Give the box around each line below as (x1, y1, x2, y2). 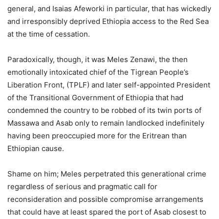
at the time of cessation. (7, 29, 90, 39)
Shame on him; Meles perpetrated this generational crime (7, 169, 206, 179)
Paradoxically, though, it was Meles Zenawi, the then (7, 55, 188, 65)
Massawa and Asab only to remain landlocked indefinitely (7, 118, 204, 128)
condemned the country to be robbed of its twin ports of (7, 106, 201, 115)
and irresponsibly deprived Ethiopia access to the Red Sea (7, 17, 209, 26)
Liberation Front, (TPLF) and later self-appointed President (7, 80, 210, 90)
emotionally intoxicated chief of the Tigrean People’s (7, 67, 189, 77)
